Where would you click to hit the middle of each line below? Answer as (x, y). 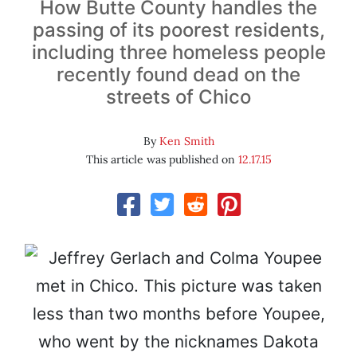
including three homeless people (178, 53)
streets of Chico (178, 97)
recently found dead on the (178, 75)
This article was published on (162, 160)
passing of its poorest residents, (178, 30)
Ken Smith (186, 141)
